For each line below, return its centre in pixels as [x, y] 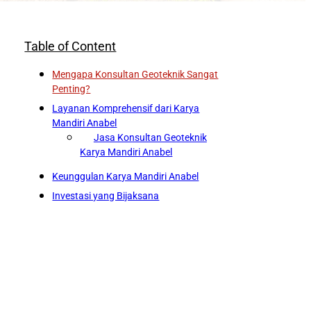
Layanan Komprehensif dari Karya [126, 109]
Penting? [72, 89]
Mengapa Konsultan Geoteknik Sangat [135, 75]
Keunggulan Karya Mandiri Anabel [126, 177]
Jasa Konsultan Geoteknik [150, 138]
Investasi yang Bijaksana [106, 196]
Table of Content [70, 47]
